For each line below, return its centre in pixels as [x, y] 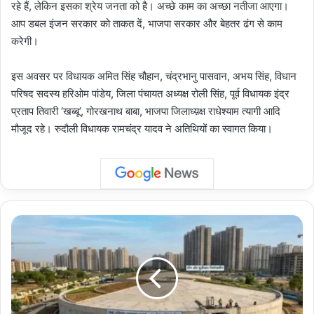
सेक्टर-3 [25, 251]
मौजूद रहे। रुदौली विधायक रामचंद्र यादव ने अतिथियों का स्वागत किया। [142, 128]
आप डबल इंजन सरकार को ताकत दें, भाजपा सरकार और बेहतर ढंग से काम [147, 23]
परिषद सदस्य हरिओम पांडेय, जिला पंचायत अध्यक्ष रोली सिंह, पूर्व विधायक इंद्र [150, 93]
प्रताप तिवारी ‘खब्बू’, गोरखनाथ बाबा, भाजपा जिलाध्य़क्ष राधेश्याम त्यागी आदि [146, 111]
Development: [41, 236]
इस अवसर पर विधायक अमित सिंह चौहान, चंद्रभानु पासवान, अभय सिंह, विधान [154, 76]
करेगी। [25, 41]
